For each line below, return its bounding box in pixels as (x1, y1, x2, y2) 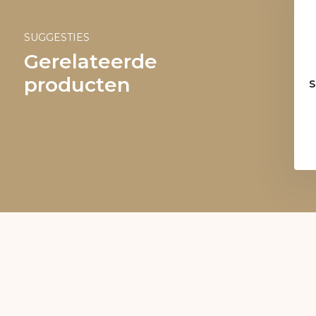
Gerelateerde (23, 49, 157, 73)
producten (23, 73, 130, 97)
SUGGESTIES (23, 31, 90, 44)
